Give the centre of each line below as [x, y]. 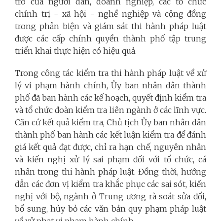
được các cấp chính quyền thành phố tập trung [110, 38]
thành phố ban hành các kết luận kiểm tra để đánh [110, 134]
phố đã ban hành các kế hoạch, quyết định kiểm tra [110, 97]
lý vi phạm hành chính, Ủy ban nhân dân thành [110, 85]
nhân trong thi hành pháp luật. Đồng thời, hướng [110, 171]
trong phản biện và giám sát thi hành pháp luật [110, 26]
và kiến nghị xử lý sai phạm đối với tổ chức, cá [110, 159]
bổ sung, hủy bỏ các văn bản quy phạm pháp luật [110, 208]
